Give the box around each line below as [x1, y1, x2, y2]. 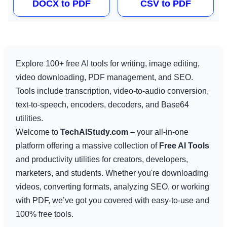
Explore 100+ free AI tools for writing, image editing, [15, 59, 200, 68]
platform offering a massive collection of [15, 141, 159, 150]
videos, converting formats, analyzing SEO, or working [15, 182, 209, 191]
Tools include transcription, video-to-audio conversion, [15, 86, 209, 95]
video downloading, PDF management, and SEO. [15, 72, 193, 82]
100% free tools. [15, 209, 73, 218]
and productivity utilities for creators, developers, [15, 155, 188, 164]
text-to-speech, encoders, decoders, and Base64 [15, 100, 189, 109]
